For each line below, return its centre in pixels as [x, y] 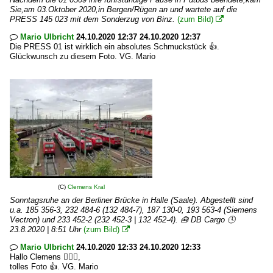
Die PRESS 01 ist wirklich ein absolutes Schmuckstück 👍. [115, 47]
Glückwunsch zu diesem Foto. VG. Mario [83, 56]
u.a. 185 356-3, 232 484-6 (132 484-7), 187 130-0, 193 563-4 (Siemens [133, 210]
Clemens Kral [86, 187]
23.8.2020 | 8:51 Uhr [45, 229]
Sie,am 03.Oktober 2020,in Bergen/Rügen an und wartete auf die [123, 9]
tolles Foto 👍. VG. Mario [54, 267]
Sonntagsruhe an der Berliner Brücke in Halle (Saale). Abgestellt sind [131, 200]
